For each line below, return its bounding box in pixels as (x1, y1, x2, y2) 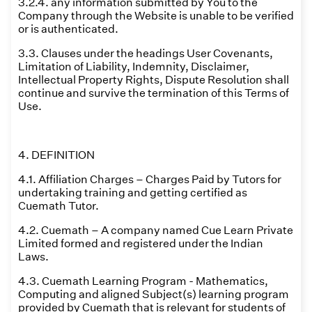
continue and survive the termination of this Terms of (18, 86, 289, 100)
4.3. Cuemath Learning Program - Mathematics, (18, 274, 268, 288)
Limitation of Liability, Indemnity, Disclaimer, (18, 60, 249, 73)
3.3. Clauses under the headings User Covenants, (18, 47, 273, 60)
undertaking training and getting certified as (18, 186, 247, 199)
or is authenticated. (18, 22, 118, 36)
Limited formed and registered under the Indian (18, 237, 263, 250)
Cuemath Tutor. (18, 199, 99, 212)
